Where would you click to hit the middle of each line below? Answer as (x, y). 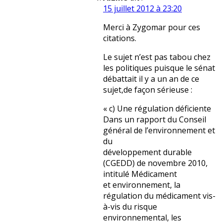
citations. (120, 38)
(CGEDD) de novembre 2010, (155, 163)
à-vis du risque (130, 207)
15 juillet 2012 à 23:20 (142, 9)
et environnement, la (142, 185)
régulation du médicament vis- (159, 196)
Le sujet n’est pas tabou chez (157, 57)
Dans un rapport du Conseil (155, 120)
